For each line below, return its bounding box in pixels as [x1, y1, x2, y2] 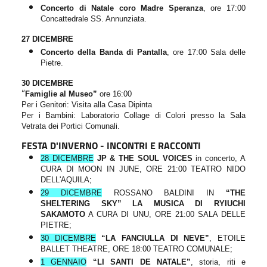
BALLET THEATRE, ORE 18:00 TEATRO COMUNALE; [41, 244, 232, 253]
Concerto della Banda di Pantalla [41, 47, 167, 57]
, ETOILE [209, 233, 246, 243]
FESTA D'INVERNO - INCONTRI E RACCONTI [21, 138, 201, 153]
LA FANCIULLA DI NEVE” [105, 233, 210, 243]
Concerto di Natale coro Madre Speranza [41, 3, 203, 13]
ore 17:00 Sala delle [173, 47, 246, 57]
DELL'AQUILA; [41, 175, 92, 184]
